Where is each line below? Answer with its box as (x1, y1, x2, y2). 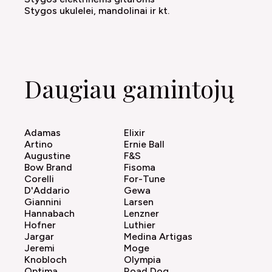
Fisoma (124, 161, 155, 174)
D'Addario (24, 185, 70, 197)
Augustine (24, 150, 70, 162)
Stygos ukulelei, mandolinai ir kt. (24, 5, 169, 17)
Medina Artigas (124, 231, 192, 243)
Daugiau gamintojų (24, 72, 234, 105)
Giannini (24, 196, 61, 208)
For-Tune (124, 173, 165, 185)
